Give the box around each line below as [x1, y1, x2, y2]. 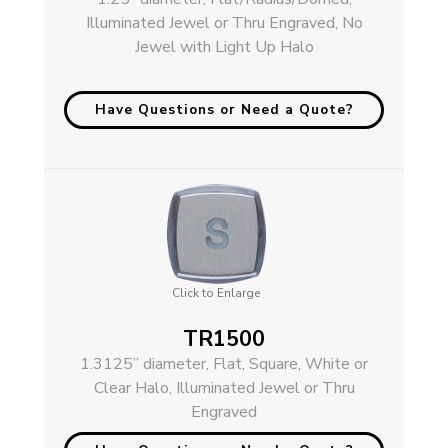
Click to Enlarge [172, 285, 260, 302]
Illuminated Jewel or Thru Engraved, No [85, 12, 363, 35]
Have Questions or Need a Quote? [94, 100, 354, 120]
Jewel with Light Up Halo [134, 36, 314, 59]
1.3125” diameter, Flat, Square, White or [80, 353, 368, 376]
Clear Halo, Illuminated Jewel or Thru [93, 377, 355, 400]
